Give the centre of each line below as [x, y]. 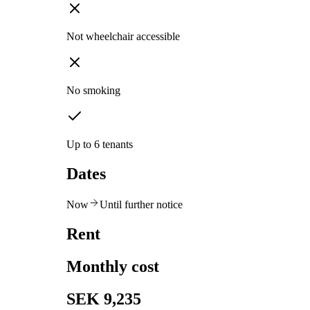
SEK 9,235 [104, 299]
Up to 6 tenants [100, 145]
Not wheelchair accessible [123, 37]
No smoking [93, 91]
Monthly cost [113, 266]
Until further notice [141, 204]
